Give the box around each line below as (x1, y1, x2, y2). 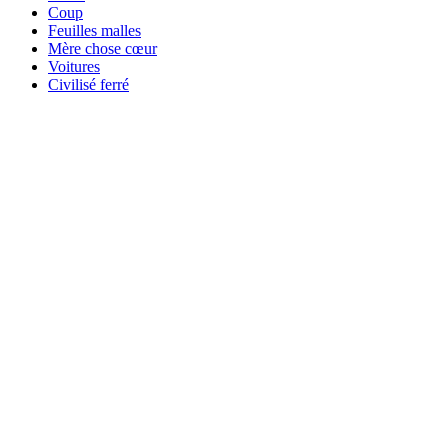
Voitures (48, 57, 100, 75)
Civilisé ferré (48, 75, 129, 93)
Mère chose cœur (48, 39, 157, 57)
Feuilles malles (48, 21, 141, 39)
